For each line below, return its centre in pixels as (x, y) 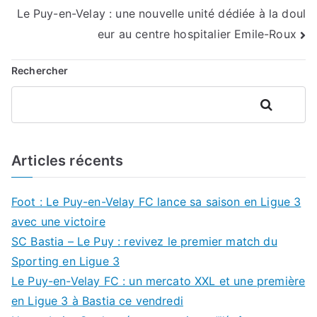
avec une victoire (58, 221)
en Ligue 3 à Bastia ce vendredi (97, 300)
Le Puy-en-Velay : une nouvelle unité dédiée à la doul (161, 14)
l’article (50, 53)
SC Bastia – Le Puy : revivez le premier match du (144, 241)
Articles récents (68, 160)
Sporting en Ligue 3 (66, 261)
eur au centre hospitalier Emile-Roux (197, 34)
